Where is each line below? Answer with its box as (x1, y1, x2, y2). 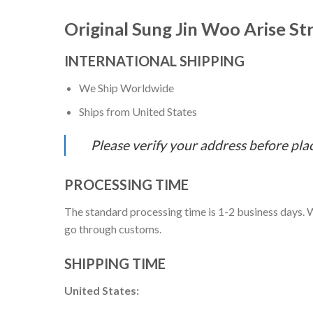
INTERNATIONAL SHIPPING (64, 52, 245, 69)
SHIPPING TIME (64, 254, 166, 272)
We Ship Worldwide (78, 80, 174, 94)
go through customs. (64, 222, 161, 236)
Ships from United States (78, 105, 197, 119)
